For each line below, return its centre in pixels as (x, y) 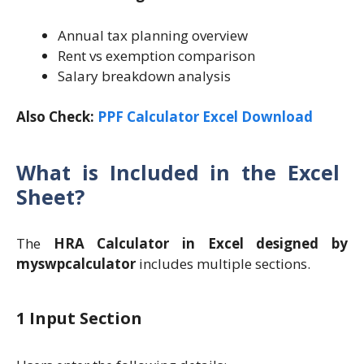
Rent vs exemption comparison (156, 55)
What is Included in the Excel (178, 172)
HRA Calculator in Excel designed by (201, 243)
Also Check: (57, 117)
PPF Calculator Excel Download (205, 117)
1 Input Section (79, 318)
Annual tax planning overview (153, 35)
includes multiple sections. (223, 263)
